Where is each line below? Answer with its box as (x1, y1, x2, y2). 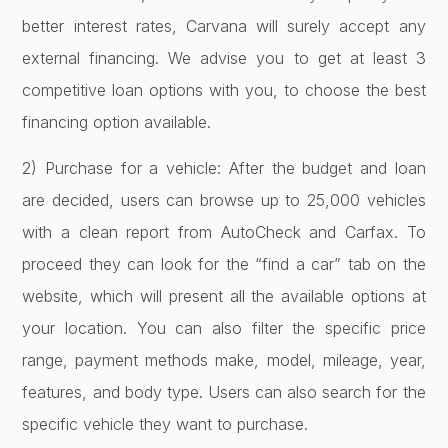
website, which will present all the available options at (22, 286, 426, 307)
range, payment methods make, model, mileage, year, (22, 350, 426, 371)
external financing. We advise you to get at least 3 (22, 47, 426, 68)
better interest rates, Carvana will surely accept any (22, 15, 426, 36)
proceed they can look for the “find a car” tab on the (22, 254, 426, 275)
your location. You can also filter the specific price (22, 318, 426, 339)
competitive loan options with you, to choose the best (22, 79, 426, 100)
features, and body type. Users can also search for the (22, 382, 426, 403)
